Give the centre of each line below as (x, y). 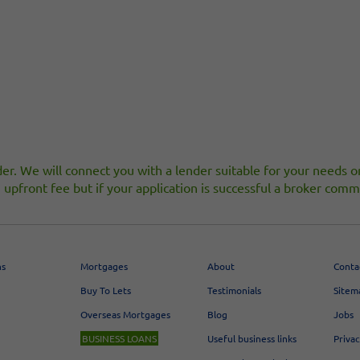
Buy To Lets (106, 290)
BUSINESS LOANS (120, 339)
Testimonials (234, 290)
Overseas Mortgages (126, 315)
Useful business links (252, 339)
